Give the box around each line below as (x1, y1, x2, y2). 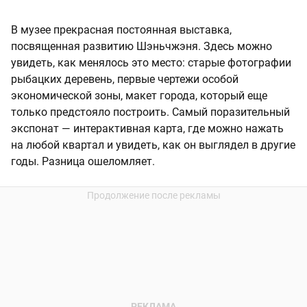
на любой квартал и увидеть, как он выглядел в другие (11, 138, 295, 152)
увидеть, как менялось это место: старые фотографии (11, 56, 291, 70)
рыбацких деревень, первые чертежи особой (11, 73, 238, 86)
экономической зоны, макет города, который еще (11, 89, 267, 103)
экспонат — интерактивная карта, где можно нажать (11, 122, 284, 136)
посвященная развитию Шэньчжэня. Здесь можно (11, 40, 272, 53)
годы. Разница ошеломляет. (11, 155, 155, 169)
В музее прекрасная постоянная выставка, (11, 23, 232, 37)
